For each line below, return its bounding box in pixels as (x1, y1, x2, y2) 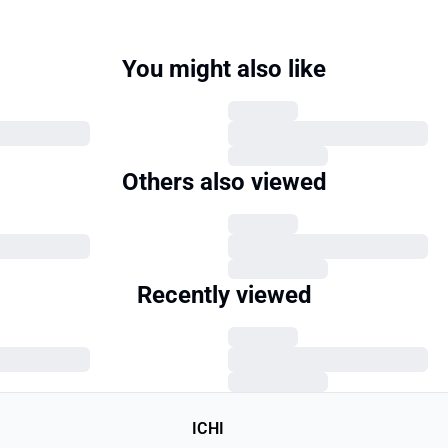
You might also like (122, 55, 326, 83)
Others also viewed (121, 168, 327, 196)
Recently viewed (136, 281, 312, 309)
